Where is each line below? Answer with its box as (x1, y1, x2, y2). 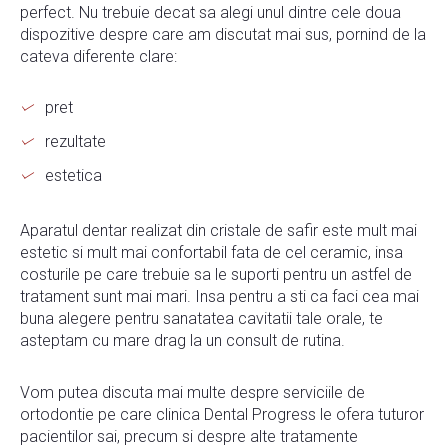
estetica (45, 165, 102, 185)
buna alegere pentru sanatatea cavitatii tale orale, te (20, 308, 383, 328)
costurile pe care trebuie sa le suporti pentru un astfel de (20, 264, 412, 284)
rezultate (45, 131, 106, 151)
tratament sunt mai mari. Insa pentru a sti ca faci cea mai (20, 286, 419, 306)
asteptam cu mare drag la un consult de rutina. (20, 330, 345, 350)
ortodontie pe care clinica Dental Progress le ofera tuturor (20, 404, 424, 424)
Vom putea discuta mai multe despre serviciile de (20, 382, 365, 402)
